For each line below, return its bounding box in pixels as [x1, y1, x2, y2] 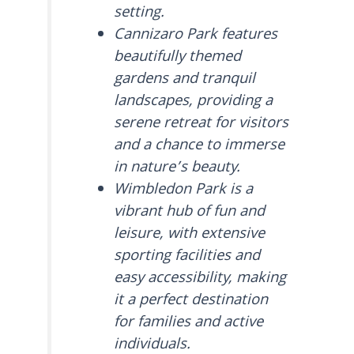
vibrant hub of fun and [114, 199, 265, 225]
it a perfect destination [114, 288, 269, 314]
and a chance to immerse [114, 133, 285, 159]
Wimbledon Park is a [114, 177, 254, 203]
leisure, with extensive [114, 221, 265, 247]
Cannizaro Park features [114, 22, 278, 48]
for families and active [114, 310, 264, 336]
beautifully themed [114, 44, 242, 70]
